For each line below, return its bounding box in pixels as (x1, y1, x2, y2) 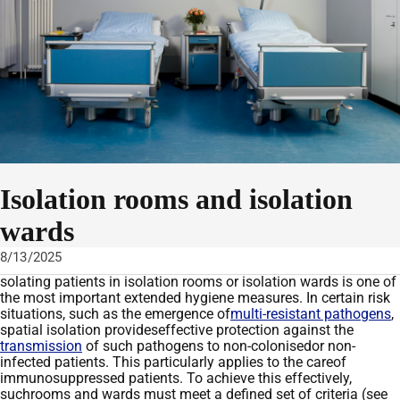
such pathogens (99, 337, 207, 354)
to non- (207, 337, 251, 354)
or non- (312, 337, 355, 354)
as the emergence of (99, 304, 230, 322)
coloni (251, 337, 289, 354)
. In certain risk (299, 288, 390, 306)
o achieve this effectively (195, 369, 349, 387)
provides (104, 321, 158, 338)
